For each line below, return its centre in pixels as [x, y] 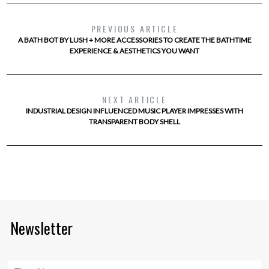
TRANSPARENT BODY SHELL [134, 121]
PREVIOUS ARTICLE [134, 28]
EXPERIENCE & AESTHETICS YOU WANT [134, 50]
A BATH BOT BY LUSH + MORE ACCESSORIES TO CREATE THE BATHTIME [134, 40]
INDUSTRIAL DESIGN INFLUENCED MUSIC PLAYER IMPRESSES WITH [134, 110]
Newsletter [41, 228]
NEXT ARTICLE [134, 99]
